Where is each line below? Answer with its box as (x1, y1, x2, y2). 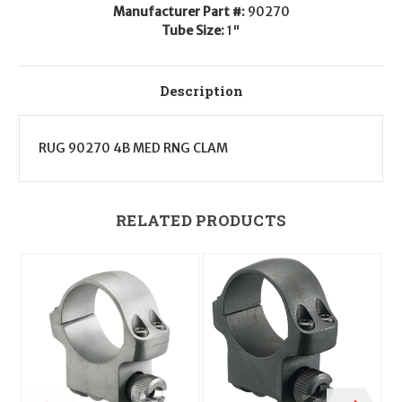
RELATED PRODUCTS (116, 209, 286, 231)
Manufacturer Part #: (112, 3, 248, 20)
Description (159, 81, 243, 100)
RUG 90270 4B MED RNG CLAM (39, 139, 228, 156)
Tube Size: (162, 22, 227, 39)
